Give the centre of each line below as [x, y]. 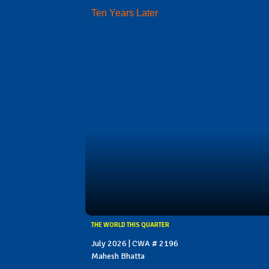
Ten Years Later [125, 13]
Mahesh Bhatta [118, 256]
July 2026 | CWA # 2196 [135, 244]
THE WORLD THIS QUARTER [130, 225]
